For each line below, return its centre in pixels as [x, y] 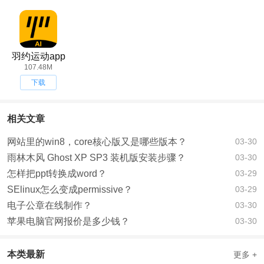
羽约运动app [38, 56]
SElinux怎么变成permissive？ [70, 189]
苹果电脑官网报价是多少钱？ [68, 221]
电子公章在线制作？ [49, 205]
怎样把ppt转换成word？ [57, 174]
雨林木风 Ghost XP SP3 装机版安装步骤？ [96, 158]
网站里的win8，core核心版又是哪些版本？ [97, 142]
